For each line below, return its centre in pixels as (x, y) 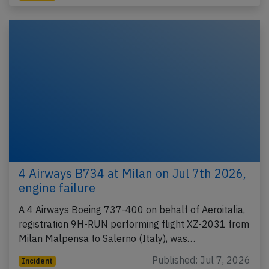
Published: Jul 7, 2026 (201, 260)
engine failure (57, 188)
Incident (37, 261)
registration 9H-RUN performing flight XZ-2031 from (134, 224)
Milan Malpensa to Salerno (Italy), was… (107, 239)
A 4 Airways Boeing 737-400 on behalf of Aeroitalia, (132, 210)
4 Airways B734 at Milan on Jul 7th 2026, (132, 174)
